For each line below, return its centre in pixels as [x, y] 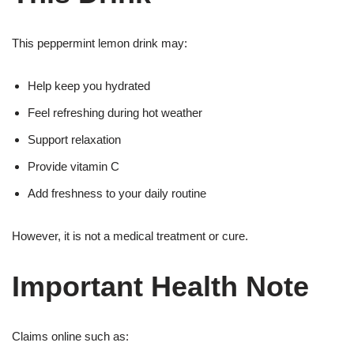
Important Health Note [160, 286]
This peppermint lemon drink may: [100, 43]
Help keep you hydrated [89, 86]
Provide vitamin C [73, 166]
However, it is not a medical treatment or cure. [130, 236]
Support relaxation [74, 139]
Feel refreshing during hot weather [115, 113]
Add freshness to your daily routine [117, 193]
